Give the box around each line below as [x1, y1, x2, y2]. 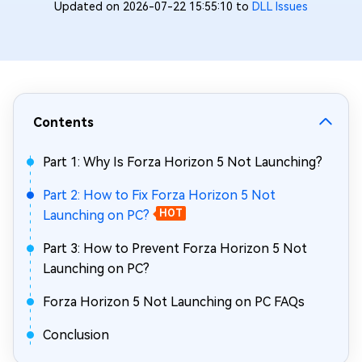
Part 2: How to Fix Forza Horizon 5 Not [43, 187, 276, 203]
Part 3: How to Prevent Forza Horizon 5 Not [43, 241, 307, 256]
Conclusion [43, 327, 109, 343]
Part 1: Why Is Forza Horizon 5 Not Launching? [43, 154, 322, 170]
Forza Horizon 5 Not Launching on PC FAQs [43, 294, 305, 309]
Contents [33, 115, 94, 130]
